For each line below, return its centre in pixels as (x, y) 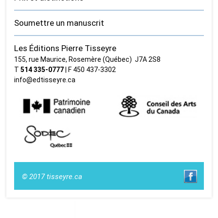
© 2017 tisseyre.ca (52, 177)
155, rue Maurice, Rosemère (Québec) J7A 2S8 (88, 59)
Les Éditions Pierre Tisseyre (65, 48)
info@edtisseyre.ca (45, 80)
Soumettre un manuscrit (59, 23)
